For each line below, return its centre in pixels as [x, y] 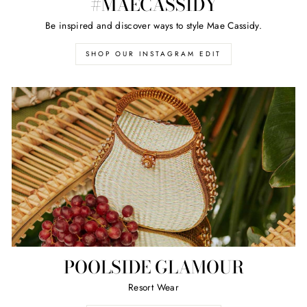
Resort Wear [153, 287]
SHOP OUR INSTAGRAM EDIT [153, 53]
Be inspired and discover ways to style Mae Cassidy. [153, 25]
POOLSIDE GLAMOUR [153, 267]
